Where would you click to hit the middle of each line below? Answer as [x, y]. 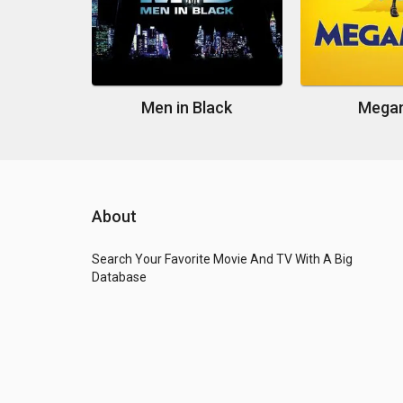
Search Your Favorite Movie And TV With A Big [222, 260]
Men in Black [187, 108]
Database [119, 278]
